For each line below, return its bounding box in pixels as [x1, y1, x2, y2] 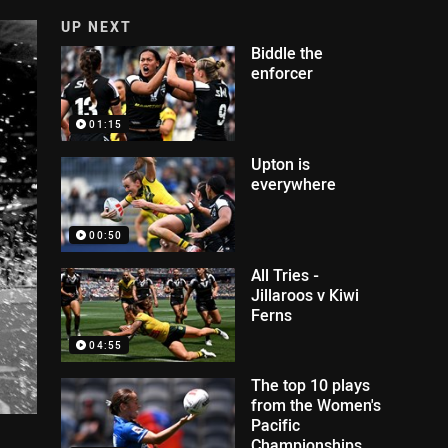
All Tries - [251, 263, 320, 286]
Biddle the [251, 42, 324, 64]
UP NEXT [61, 17, 133, 36]
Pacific [251, 414, 301, 437]
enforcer [251, 62, 314, 84]
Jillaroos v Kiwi [251, 283, 360, 306]
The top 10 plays [251, 374, 371, 397]
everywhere [251, 172, 337, 195]
